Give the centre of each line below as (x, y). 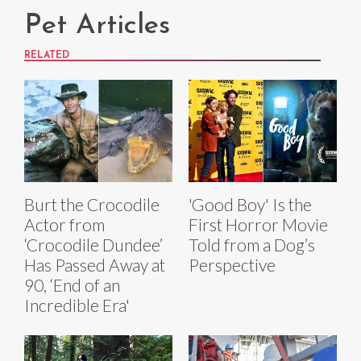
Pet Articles (97, 27)
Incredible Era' (77, 305)
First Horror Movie (258, 225)
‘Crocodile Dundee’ (93, 245)
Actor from (64, 225)
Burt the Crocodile (92, 205)
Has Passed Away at (95, 265)
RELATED (47, 56)
